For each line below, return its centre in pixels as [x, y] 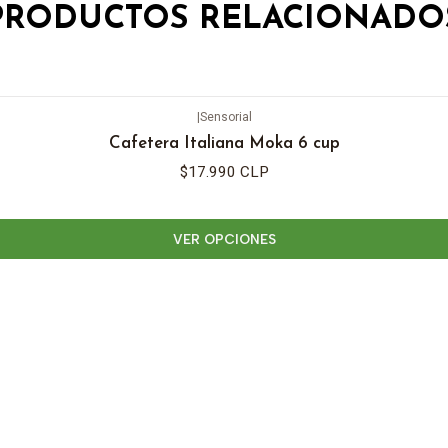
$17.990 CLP [224, 172]
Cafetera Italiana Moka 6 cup [224, 143]
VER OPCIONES [224, 238]
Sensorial [225, 116]
